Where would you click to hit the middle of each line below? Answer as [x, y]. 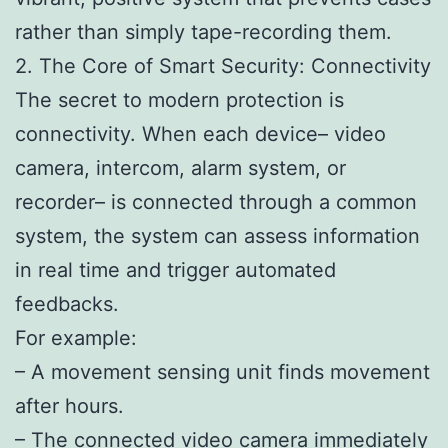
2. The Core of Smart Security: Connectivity [223, 65]
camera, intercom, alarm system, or [180, 167]
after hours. [69, 405]
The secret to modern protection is [179, 99]
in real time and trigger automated [175, 269]
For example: [76, 337]
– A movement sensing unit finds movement [222, 371]
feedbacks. [67, 303]
